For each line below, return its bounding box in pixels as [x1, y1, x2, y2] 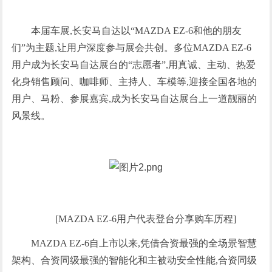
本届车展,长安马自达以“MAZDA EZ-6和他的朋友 [31, 25, 242, 36]
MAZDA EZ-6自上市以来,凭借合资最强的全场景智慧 [31, 238, 257, 248]
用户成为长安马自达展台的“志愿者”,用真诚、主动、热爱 [12, 59, 256, 70]
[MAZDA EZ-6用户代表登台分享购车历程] [55, 214, 236, 224]
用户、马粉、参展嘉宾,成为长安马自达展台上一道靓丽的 [12, 93, 257, 104]
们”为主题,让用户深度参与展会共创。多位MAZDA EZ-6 [12, 42, 252, 53]
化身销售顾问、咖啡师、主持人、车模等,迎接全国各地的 [12, 76, 257, 87]
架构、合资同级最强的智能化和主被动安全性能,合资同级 [12, 255, 257, 265]
